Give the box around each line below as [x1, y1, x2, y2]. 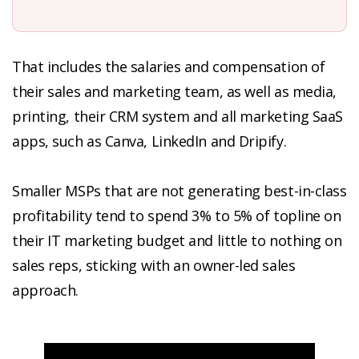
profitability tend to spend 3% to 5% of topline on [12, 206, 341, 226]
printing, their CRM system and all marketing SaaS [12, 107, 343, 127]
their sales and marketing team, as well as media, [12, 82, 337, 102]
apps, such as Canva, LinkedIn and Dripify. [12, 131, 287, 151]
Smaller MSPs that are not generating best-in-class [12, 181, 347, 201]
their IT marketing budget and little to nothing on [12, 231, 342, 251]
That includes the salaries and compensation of [12, 57, 325, 77]
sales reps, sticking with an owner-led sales [12, 256, 296, 276]
